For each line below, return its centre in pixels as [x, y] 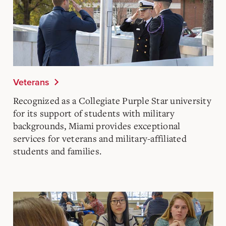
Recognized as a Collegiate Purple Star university [112, 100]
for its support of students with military [94, 113]
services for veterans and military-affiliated [100, 138]
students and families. [57, 151]
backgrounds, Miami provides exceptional [97, 126]
